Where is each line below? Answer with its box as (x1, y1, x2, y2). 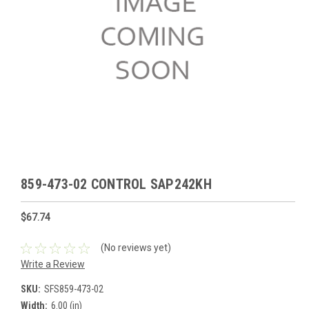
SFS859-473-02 (43, 283, 103, 295)
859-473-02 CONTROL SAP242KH (21, 176, 212, 192)
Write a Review (21, 258, 85, 270)
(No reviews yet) (100, 242, 171, 254)
